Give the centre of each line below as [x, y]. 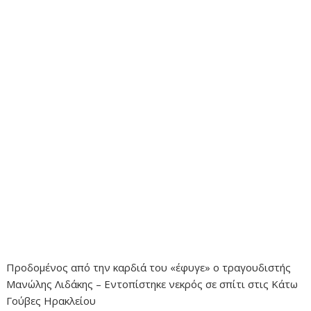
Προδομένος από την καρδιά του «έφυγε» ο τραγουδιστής [149, 267]
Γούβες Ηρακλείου [51, 300]
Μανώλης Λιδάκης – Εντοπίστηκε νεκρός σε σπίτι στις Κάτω [152, 284]
